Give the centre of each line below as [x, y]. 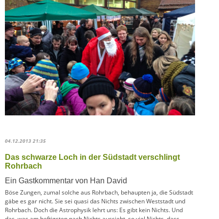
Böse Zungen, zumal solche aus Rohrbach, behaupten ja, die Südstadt [99, 193]
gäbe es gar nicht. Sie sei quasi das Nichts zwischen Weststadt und [95, 201]
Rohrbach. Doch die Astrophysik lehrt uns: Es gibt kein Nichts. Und [94, 210]
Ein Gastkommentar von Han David [66, 181]
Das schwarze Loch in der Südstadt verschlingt [92, 157]
